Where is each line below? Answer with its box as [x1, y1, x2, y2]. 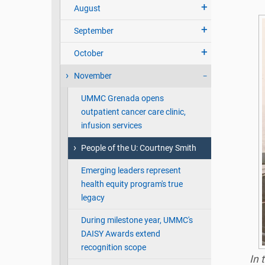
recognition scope [80, 243, 146, 253]
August [73, 4, 101, 14]
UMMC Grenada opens [80, 93, 164, 104]
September [73, 26, 114, 37]
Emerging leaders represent [80, 166, 181, 176]
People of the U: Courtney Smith [80, 143, 196, 154]
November [73, 71, 112, 82]
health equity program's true [80, 179, 183, 190]
